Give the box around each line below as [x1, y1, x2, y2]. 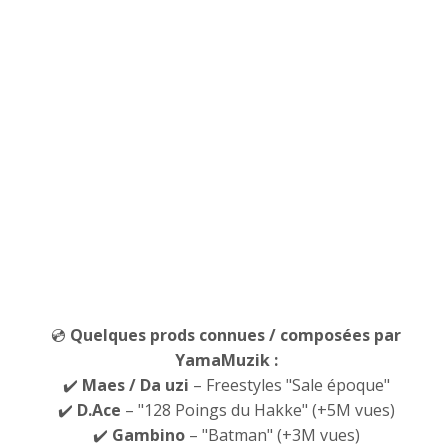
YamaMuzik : [174, 349, 278, 371]
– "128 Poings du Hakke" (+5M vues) [120, 399, 395, 421]
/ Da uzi [128, 374, 189, 396]
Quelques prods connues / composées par [70, 324, 402, 346]
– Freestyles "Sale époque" [188, 374, 390, 396]
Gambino [111, 424, 185, 446]
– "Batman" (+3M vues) [184, 424, 360, 446]
